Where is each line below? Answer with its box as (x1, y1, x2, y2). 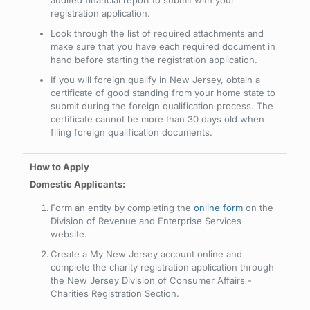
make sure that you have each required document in (51, 41, 275, 52)
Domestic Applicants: (30, 179, 125, 190)
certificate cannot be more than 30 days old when (51, 113, 264, 125)
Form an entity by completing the (51, 202, 194, 213)
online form (194, 202, 243, 213)
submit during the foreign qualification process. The (51, 100, 273, 111)
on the (243, 202, 273, 213)
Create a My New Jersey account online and (51, 248, 242, 259)
